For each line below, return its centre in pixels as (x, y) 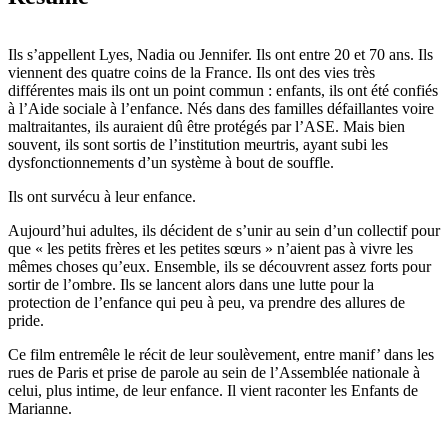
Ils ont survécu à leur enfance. (102, 197)
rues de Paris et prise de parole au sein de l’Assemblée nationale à (214, 373)
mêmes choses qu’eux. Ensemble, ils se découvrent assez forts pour (219, 267)
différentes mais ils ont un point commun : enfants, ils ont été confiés (223, 91)
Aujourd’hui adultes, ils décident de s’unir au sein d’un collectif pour (224, 231)
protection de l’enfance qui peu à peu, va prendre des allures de (206, 303)
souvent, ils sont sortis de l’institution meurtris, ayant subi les (198, 145)
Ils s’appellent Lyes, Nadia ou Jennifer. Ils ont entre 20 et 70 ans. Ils (220, 55)
